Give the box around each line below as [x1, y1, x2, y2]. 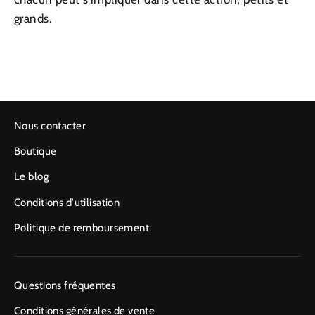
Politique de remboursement [14, 221, 150, 234]
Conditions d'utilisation [14, 195, 120, 209]
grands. [14, 11, 56, 26]
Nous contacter [14, 119, 86, 132]
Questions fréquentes [14, 279, 116, 292]
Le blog [14, 170, 49, 184]
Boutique [14, 145, 57, 158]
